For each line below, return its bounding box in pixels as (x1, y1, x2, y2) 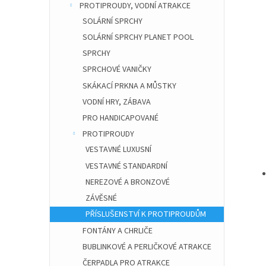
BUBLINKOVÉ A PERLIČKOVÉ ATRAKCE (83, 240, 211, 253)
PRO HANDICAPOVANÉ (83, 112, 159, 124)
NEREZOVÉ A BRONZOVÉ (85, 176, 170, 188)
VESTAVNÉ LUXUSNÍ (85, 144, 151, 156)
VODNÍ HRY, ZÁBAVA (83, 96, 151, 108)
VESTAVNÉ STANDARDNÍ (85, 160, 167, 172)
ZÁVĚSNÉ (85, 192, 117, 204)
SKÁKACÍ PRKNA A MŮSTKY (83, 80, 176, 92)
